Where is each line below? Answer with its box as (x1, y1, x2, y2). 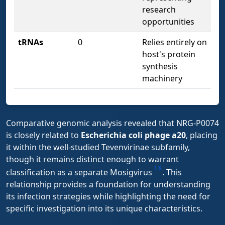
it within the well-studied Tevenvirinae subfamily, (6, 141, 190, 153)
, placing (186, 129, 217, 141)
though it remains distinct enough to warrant (6, 153, 179, 165)
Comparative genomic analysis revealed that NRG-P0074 (6, 117, 219, 129)
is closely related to (6, 129, 81, 141)
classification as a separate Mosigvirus (6, 167, 154, 178)
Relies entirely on (142, 36, 207, 48)
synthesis (142, 60, 178, 72)
